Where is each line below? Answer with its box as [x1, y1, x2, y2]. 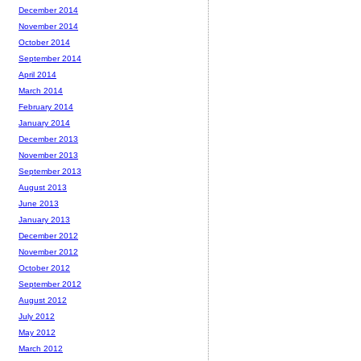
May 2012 [19, 328, 56, 338]
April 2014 [19, 70, 56, 80]
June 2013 [19, 199, 59, 209]
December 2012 [19, 231, 78, 241]
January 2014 [19, 118, 70, 128]
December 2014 [19, 6, 78, 15]
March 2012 [19, 344, 63, 354]
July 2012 [19, 312, 55, 322]
